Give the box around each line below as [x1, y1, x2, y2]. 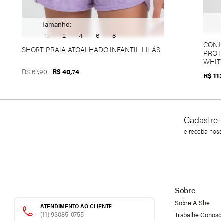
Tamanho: [41, 18, 72, 29]
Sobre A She [174, 198, 210, 207]
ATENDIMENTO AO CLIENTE [40, 202, 112, 210]
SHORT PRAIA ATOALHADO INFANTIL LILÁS [22, 44, 160, 54]
